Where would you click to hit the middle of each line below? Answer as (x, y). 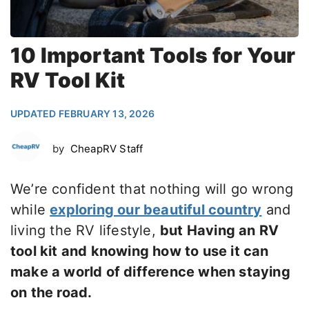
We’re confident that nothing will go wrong (152, 189)
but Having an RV (220, 231)
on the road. (51, 293)
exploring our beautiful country (156, 210)
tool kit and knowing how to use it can (140, 251)
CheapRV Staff (107, 148)
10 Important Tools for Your (153, 56)
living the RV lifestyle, (85, 231)
